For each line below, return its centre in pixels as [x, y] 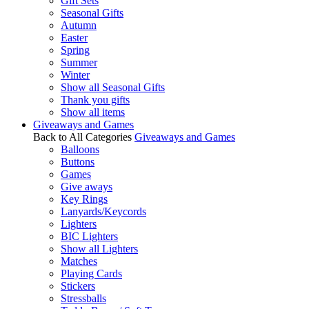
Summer [79, 62]
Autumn [79, 25]
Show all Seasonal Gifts [113, 87]
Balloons [80, 149]
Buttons [78, 162]
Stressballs [83, 298]
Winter [75, 75]
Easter [74, 38]
